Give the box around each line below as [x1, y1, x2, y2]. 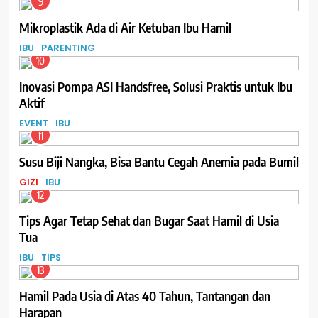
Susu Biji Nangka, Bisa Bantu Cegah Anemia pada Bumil [19, 153, 299, 170]
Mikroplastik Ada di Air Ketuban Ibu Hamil [19, 18, 231, 35]
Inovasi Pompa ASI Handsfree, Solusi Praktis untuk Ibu [19, 77, 292, 94]
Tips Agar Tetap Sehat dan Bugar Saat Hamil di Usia [19, 212, 279, 229]
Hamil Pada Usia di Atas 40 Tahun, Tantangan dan [19, 287, 270, 304]
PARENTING [41, 42, 95, 55]
